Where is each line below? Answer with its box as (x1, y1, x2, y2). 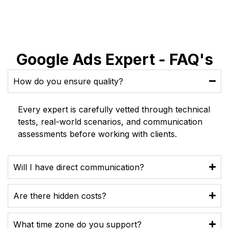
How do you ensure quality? (13, 76, 123, 86)
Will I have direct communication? (13, 162, 144, 172)
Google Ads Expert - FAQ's (16, 50, 213, 68)
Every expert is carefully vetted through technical (18, 104, 210, 114)
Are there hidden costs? (13, 190, 106, 201)
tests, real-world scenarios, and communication (18, 116, 202, 127)
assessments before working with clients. (18, 128, 177, 139)
